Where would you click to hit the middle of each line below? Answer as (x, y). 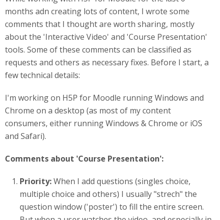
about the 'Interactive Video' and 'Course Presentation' (106, 37)
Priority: (36, 181)
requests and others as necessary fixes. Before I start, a (107, 62)
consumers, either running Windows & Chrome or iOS (104, 123)
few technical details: (42, 75)
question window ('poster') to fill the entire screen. (112, 207)
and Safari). (26, 136)
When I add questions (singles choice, (121, 181)
